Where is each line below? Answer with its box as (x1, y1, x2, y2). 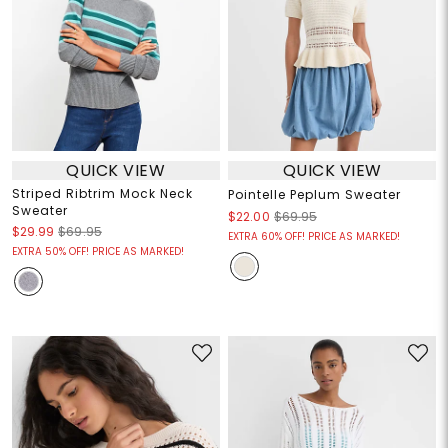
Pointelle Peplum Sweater (228, 186, 401, 204)
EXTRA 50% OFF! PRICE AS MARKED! (11, 244, 184, 260)
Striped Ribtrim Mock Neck (11, 185, 193, 203)
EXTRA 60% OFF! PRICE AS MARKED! (228, 229, 400, 245)
